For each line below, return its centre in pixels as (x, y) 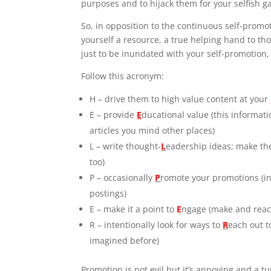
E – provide (113, 115)
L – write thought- (126, 146)
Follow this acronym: (123, 76)
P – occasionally (122, 178)
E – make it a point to (133, 209)
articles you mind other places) (152, 130)
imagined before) (125, 240)
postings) (108, 193)
